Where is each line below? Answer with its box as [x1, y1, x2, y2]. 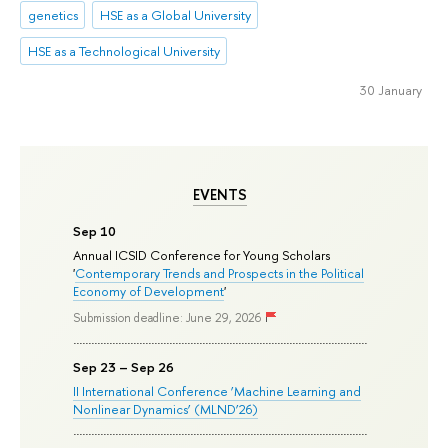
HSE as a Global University [99, 5, 251, 24]
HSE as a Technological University [27, 41, 220, 60]
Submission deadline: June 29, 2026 [73, 310, 262, 327]
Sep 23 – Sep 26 [73, 358, 175, 377]
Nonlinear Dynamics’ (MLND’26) [73, 399, 259, 418]
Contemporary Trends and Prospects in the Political [75, 263, 365, 282]
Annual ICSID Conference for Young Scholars [73, 245, 331, 264]
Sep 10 [73, 221, 117, 240]
